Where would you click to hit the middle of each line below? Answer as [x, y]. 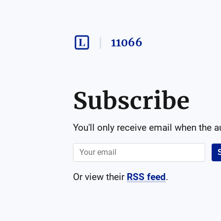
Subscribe [131, 101]
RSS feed [146, 177]
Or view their [98, 177]
